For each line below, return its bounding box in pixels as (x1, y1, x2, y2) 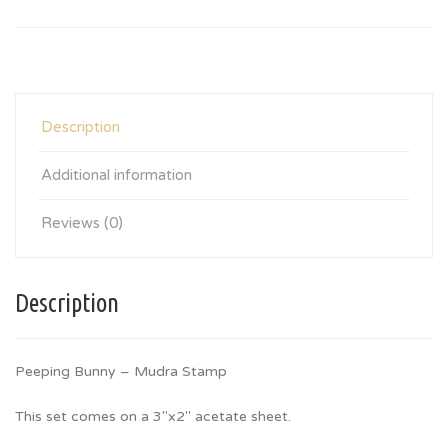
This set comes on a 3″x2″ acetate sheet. (15, 408, 291, 425)
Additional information (41, 166, 192, 184)
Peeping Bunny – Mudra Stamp (15, 363, 227, 380)
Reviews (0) (41, 214, 123, 232)
